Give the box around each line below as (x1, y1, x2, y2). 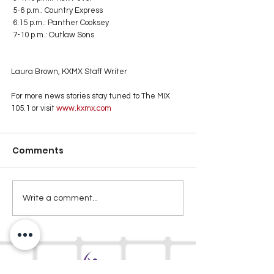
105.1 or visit (11, 104, 54, 113)
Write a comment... (23, 193, 98, 202)
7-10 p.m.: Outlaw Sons (13, 31, 94, 40)
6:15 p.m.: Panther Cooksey (13, 18, 109, 28)
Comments (12, 144, 64, 157)
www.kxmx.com (54, 104, 111, 113)
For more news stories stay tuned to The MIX (11, 92, 172, 101)
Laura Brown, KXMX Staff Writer (11, 67, 127, 76)
